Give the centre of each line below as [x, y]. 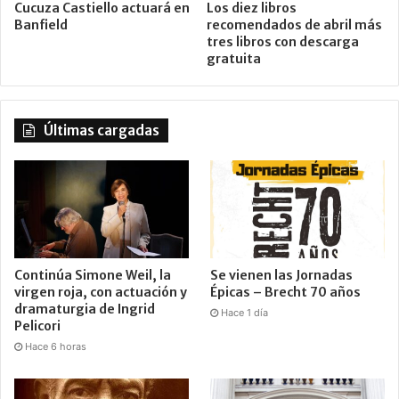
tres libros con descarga [283, 41]
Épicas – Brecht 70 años [286, 293]
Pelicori [37, 326]
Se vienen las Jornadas [282, 276]
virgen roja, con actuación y [101, 293]
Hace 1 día [245, 313]
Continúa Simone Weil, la [93, 276]
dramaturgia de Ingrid [85, 309]
